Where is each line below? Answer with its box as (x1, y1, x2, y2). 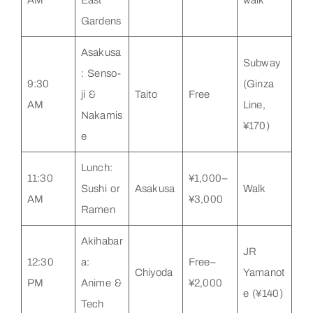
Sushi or (80, 182, 120, 194)
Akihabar (80, 235, 123, 247)
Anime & (80, 277, 122, 289)
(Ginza (242, 78, 275, 89)
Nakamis (80, 109, 123, 121)
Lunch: (80, 161, 113, 173)
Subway (242, 57, 281, 68)
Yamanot (242, 266, 285, 278)
